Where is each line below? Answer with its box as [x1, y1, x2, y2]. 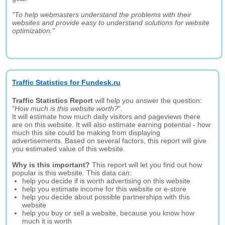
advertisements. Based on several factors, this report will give [12, 137, 207, 145]
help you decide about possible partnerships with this [22, 193, 190, 201]
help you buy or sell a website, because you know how [22, 209, 195, 217]
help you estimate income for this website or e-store [22, 185, 187, 193]
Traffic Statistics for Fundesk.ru [12, 78, 121, 86]
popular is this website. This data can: [12, 169, 132, 177]
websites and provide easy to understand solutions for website [12, 19, 210, 27]
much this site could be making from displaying [12, 129, 161, 137]
